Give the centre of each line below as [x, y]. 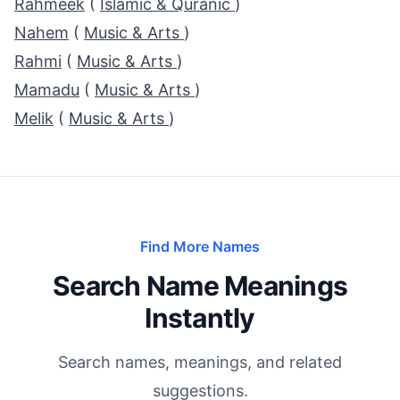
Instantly [200, 318]
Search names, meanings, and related [200, 362]
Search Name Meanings [200, 286]
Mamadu [47, 90]
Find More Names [200, 246]
